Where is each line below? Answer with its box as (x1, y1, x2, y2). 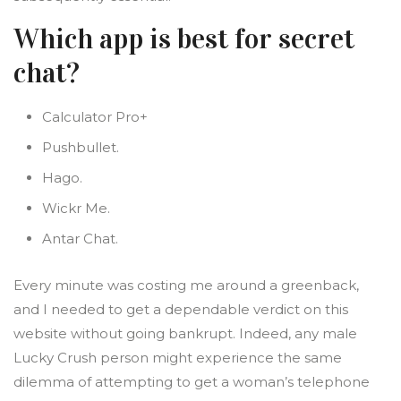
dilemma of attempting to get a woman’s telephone (13, 373, 370, 390)
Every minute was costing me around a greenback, (13, 277, 359, 294)
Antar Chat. (42, 230, 118, 247)
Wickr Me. (42, 200, 110, 217)
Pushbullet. (42, 139, 119, 156)
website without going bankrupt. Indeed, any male (13, 325, 357, 342)
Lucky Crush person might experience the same (13, 349, 342, 366)
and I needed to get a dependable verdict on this (13, 301, 348, 318)
